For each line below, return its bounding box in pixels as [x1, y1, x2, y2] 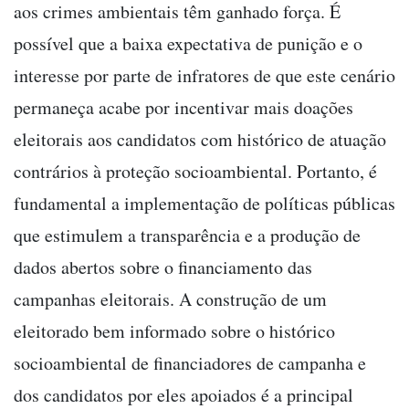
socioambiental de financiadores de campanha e [14, 350, 366, 375]
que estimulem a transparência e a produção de [14, 222, 361, 247]
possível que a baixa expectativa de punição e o [14, 30, 362, 56]
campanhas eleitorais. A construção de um [14, 286, 327, 311]
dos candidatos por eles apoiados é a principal [14, 382, 353, 407]
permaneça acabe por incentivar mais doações [14, 94, 353, 120]
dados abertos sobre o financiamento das [14, 254, 312, 279]
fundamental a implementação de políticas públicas [14, 190, 395, 215]
